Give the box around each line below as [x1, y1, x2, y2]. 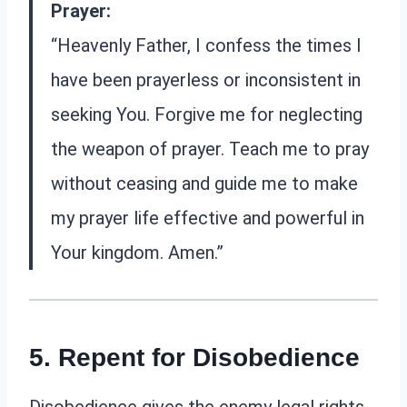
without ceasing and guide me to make [51, 173, 358, 195]
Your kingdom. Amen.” [51, 242, 223, 264]
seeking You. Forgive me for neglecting [51, 104, 362, 126]
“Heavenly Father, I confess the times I [51, 35, 362, 57]
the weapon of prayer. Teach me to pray [51, 138, 369, 161]
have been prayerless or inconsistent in [51, 69, 361, 92]
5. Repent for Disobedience [29, 343, 360, 372]
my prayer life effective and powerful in [51, 207, 364, 230]
